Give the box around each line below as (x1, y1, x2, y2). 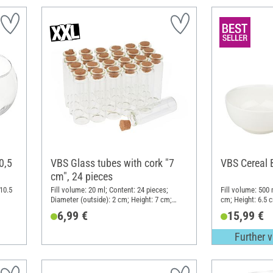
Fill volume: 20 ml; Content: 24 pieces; (50, 185, 168, 194)
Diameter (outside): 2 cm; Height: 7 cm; (50, 194, 172, 204)
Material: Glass (50, 204, 97, 214)
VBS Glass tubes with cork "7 (50, 157, 174, 170)
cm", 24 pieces (50, 170, 113, 183)
